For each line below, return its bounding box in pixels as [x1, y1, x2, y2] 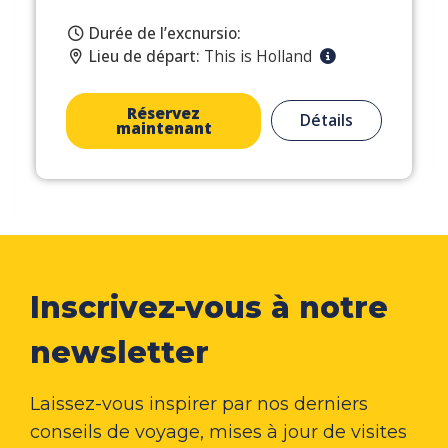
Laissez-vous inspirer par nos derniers [30, 392, 368, 415]
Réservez [127, 101, 201, 124]
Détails [300, 109, 354, 132]
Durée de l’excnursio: [89, 21, 242, 44]
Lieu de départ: [89, 44, 201, 67]
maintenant [115, 116, 212, 139]
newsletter [30, 333, 209, 371]
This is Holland [204, 44, 317, 67]
